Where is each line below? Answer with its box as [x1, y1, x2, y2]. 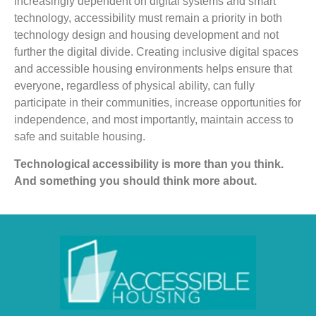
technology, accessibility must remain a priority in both [14, 12, 282, 25]
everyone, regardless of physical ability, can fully [14, 80, 255, 92]
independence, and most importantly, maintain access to [14, 114, 293, 126]
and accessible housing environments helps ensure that [14, 63, 292, 75]
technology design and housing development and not [14, 29, 279, 42]
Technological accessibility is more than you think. [14, 157, 284, 170]
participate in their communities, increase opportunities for [14, 97, 301, 109]
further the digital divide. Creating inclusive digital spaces [14, 46, 298, 59]
